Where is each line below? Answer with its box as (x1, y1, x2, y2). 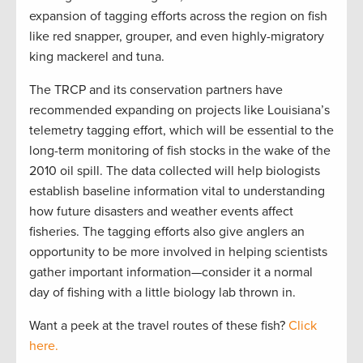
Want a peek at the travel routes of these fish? (29, 318, 288, 335)
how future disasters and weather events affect (29, 203, 293, 220)
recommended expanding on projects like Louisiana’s (29, 102, 330, 119)
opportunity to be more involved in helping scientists (29, 244, 327, 261)
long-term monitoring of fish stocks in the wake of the (29, 143, 331, 160)
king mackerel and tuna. (29, 49, 164, 66)
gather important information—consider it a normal (29, 264, 313, 281)
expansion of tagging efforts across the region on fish (29, 8, 327, 25)
